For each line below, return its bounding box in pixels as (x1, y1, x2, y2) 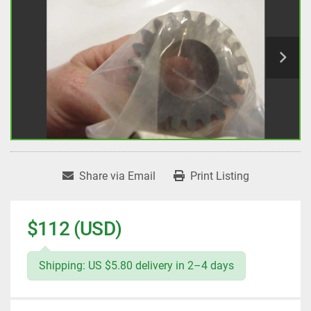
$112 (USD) (27, 217, 121, 241)
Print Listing (190, 169, 249, 183)
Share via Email (78, 169, 155, 183)
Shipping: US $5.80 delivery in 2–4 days (39, 259, 234, 273)
